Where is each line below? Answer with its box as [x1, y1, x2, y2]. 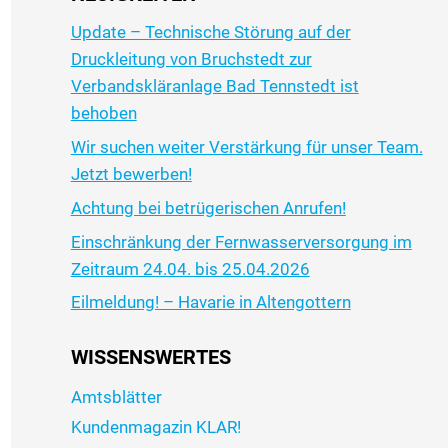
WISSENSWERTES [70, 344, 231, 369]
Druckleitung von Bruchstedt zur [70, 49, 312, 70]
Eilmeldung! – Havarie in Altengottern [70, 292, 351, 313]
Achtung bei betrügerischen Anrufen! [70, 197, 346, 218]
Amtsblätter [70, 386, 162, 407]
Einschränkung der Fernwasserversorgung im [70, 231, 412, 252]
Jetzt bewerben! [70, 164, 192, 185]
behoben [70, 103, 137, 124]
